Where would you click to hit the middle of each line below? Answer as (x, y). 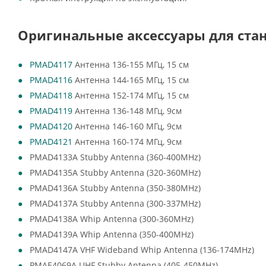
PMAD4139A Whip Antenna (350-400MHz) (115, 234)
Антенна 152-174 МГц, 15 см (131, 95)
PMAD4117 (51, 64)
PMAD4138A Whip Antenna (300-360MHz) (115, 219)
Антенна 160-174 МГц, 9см (127, 142)
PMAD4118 (51, 95)
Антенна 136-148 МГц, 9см (127, 111)
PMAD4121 (51, 142)
